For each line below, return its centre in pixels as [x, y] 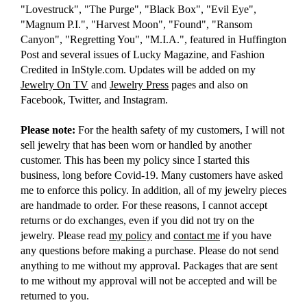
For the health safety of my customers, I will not [180, 130]
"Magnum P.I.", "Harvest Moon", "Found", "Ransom [136, 25]
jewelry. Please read [65, 236]
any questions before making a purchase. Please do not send [150, 251]
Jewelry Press [139, 85]
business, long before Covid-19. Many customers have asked [152, 175]
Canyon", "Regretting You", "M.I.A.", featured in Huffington [153, 40]
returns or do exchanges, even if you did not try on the [137, 221]
